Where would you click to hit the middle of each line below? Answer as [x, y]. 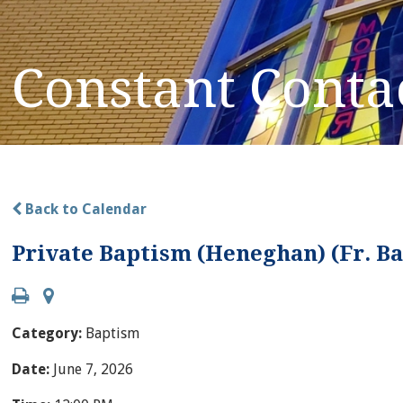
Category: [49, 333]
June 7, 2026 [94, 369]
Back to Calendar [85, 209]
